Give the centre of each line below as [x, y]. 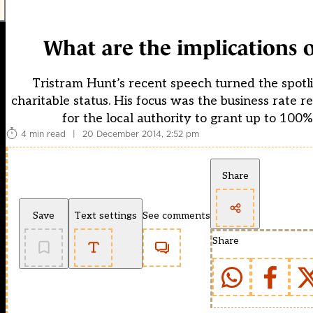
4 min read [43, 133]
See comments [176, 215]
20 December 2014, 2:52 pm [141, 133]
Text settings [105, 215]
